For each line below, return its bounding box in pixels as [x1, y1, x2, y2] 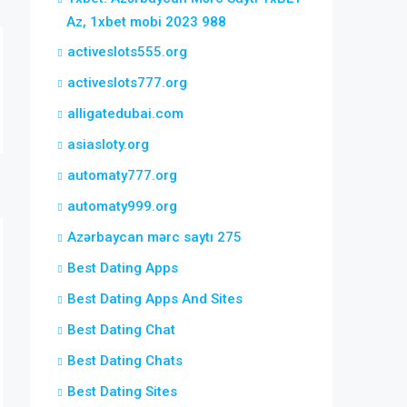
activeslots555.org [67, 44, 187, 60]
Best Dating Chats [67, 352, 183, 369]
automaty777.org [67, 167, 177, 184]
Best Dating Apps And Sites [67, 291, 243, 307]
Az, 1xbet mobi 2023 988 [66, 14, 226, 30]
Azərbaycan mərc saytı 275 [67, 229, 242, 245]
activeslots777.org [67, 74, 187, 91]
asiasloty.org [67, 136, 149, 153]
